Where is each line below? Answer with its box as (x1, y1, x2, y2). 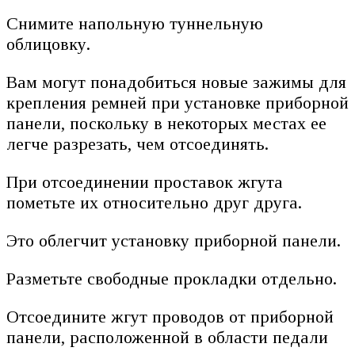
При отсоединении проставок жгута (6, 172, 283, 193)
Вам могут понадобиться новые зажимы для (6, 72, 346, 93)
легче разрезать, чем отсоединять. (6, 134, 269, 155)
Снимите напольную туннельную (6, 13, 263, 34)
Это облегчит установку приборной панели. (6, 231, 341, 251)
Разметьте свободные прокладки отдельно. (6, 269, 337, 289)
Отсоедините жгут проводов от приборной (6, 307, 334, 327)
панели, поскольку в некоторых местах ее (6, 113, 326, 134)
